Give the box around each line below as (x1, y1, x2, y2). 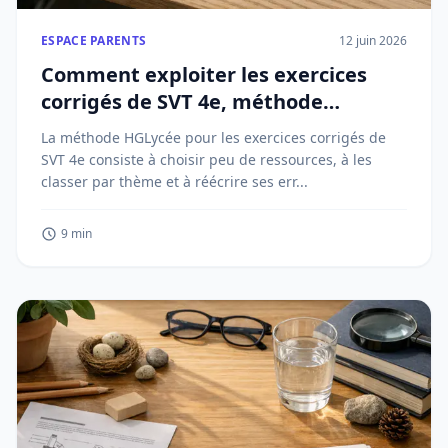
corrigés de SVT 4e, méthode (41, 88, 323, 115)
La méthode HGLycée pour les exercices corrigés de (41, 128, 386, 147)
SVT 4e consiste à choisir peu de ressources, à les (41, 150, 372, 169)
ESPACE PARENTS (41, 32, 147, 49)
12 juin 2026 (339, 32, 407, 49)
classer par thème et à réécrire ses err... (41, 172, 308, 191)
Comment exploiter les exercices (41, 61, 367, 88)
